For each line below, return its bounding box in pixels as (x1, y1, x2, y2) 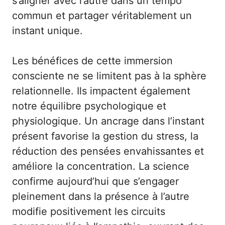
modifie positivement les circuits (12, 205, 165, 217)
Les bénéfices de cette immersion (12, 55, 173, 67)
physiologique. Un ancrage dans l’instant (12, 115, 204, 127)
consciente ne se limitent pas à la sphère (12, 70, 206, 82)
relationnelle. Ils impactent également (12, 85, 190, 97)
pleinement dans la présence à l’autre (12, 190, 189, 202)
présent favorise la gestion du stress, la (12, 130, 198, 142)
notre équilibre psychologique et (12, 100, 166, 112)
